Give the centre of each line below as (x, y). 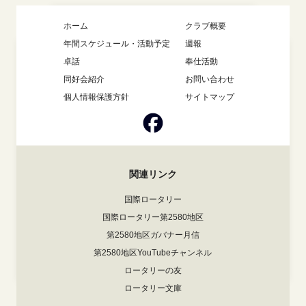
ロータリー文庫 (153, 288)
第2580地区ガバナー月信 (153, 235)
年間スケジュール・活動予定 (116, 43)
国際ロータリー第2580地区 (153, 217)
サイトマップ (209, 97)
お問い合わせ (209, 79)
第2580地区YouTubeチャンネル (153, 252)
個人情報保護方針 (96, 97)
